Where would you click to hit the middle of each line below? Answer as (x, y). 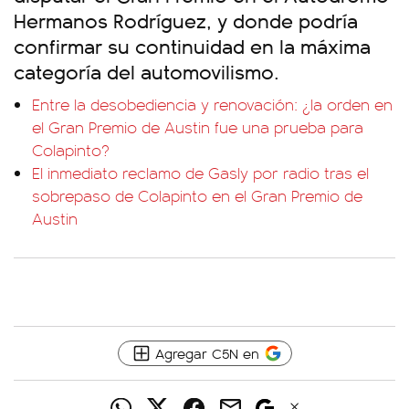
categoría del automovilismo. (147, 71)
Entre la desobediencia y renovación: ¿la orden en (212, 104)
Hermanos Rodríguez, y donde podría (186, 20)
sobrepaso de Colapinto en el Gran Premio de (197, 195)
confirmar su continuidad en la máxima (192, 45)
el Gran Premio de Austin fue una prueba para (198, 127)
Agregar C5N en (207, 353)
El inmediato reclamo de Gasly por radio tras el (200, 173)
